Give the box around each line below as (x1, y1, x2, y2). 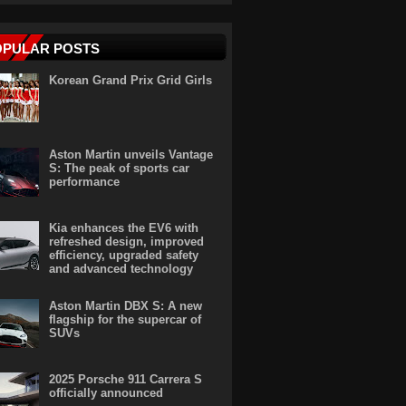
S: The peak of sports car (49, 160, 190, 175)
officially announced (49, 385, 164, 400)
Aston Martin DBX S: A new (49, 298, 203, 313)
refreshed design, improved (49, 234, 205, 248)
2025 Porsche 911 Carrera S (49, 372, 203, 386)
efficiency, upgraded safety (49, 247, 199, 262)
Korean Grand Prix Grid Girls (49, 73, 213, 88)
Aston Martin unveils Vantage (49, 147, 214, 161)
